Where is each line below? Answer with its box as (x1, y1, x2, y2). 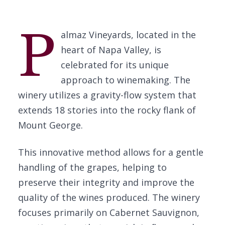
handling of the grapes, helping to (18, 161, 167, 173)
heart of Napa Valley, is (60, 44, 161, 56)
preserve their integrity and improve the (18, 176, 194, 188)
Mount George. (18, 119, 83, 131)
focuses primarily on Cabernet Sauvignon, (18, 206, 199, 218)
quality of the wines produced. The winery (18, 191, 200, 203)
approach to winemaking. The (60, 74, 190, 86)
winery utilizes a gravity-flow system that (18, 89, 196, 101)
